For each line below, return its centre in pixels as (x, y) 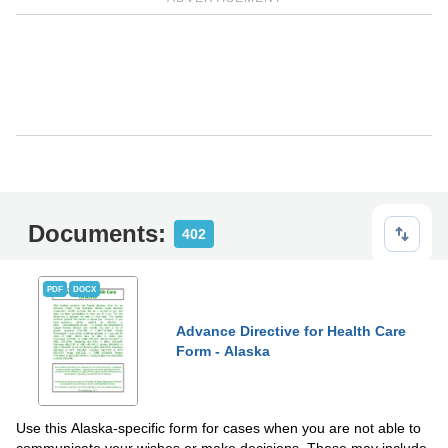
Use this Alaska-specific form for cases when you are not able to (218, 428)
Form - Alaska (223, 351)
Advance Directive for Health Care (291, 331)
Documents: (97, 233)
